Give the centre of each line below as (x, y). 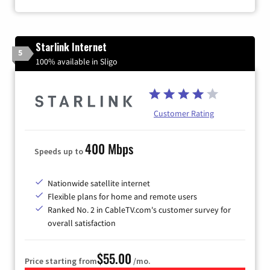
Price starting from (61, 261)
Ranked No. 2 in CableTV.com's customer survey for (139, 209)
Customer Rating (184, 113)
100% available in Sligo (77, 61)
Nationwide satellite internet (99, 183)
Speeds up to (60, 151)
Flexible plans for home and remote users (122, 196)
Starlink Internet (71, 47)
